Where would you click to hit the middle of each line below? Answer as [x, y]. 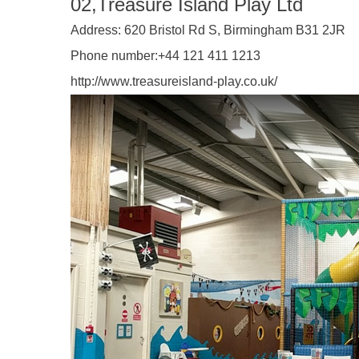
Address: [96, 30]
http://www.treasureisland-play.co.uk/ [174, 81]
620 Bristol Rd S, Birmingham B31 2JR [233, 30]
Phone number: [114, 56]
